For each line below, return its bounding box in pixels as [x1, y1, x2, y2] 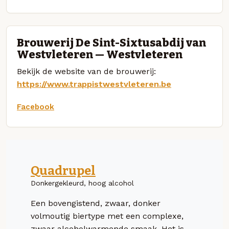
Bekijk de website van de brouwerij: [17, 66, 156, 76]
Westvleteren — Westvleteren [17, 48, 182, 61]
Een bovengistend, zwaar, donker [31, 198, 161, 208]
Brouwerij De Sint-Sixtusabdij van [17, 36, 206, 50]
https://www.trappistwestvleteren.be [17, 79, 171, 89]
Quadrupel [31, 163, 96, 178]
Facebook [17, 102, 54, 111]
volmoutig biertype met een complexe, [31, 211, 184, 221]
